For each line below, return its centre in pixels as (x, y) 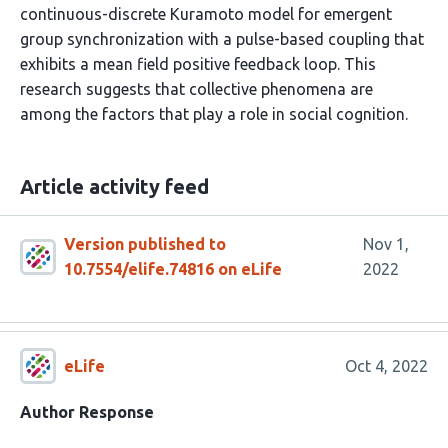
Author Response (87, 412)
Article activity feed (114, 186)
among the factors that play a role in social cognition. (214, 114)
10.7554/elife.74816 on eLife (173, 269)
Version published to (145, 244)
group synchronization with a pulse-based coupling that (222, 39)
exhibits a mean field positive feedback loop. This (198, 64)
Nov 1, (385, 244)
